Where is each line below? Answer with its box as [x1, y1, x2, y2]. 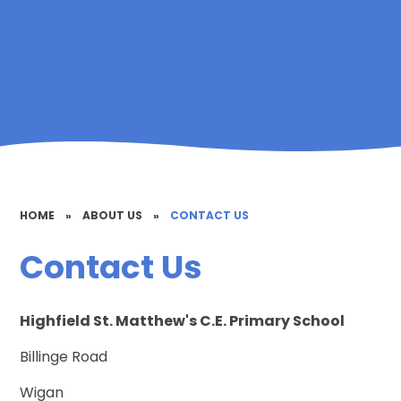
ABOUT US [82, 207, 143, 223]
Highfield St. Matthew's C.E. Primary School [20, 311, 346, 332]
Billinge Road [20, 346, 108, 368]
